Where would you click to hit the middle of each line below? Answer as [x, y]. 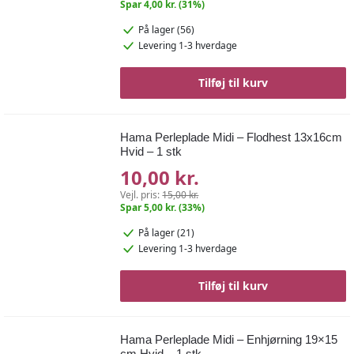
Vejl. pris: [141, 194]
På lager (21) [167, 232]
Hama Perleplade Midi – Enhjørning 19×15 [229, 339]
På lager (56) [167, 30]
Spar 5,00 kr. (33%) [163, 207]
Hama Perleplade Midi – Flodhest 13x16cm [232, 137]
